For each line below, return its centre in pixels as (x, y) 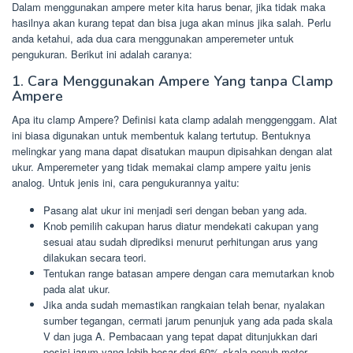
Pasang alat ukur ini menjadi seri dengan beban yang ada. (175, 210)
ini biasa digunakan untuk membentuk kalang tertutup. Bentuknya (161, 135)
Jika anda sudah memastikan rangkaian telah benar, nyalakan (184, 305)
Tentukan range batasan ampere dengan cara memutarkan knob (189, 273)
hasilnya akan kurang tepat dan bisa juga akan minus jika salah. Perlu (171, 22)
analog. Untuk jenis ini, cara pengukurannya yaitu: (126, 182)
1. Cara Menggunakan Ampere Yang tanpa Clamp (173, 81)
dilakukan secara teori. (95, 257)
